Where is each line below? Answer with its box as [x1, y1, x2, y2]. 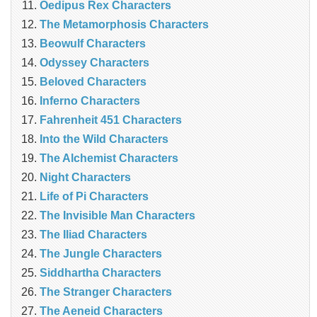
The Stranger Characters [40, 286, 172, 299]
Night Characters [40, 171, 131, 184]
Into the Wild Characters [40, 133, 168, 146]
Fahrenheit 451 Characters [40, 114, 182, 127]
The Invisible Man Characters [40, 209, 195, 222]
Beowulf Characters [40, 38, 146, 50]
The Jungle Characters [40, 248, 162, 260]
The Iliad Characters [40, 229, 147, 241]
